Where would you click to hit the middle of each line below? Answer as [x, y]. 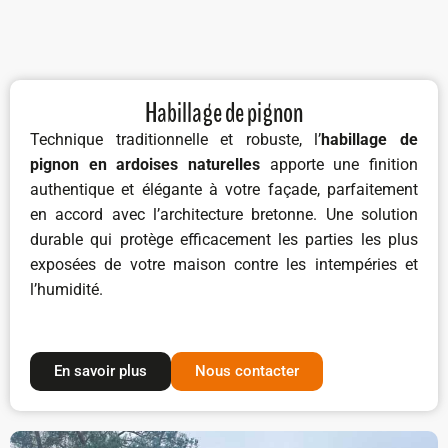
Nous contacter [247, 371]
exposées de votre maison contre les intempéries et [224, 265]
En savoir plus [100, 371]
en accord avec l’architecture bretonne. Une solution [224, 215]
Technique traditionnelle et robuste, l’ [176, 140]
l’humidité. [66, 290]
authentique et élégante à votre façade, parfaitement [224, 190]
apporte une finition [339, 165]
